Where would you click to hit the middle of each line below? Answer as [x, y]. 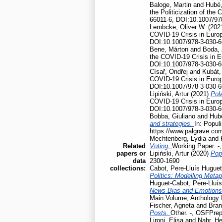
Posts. [160, 213]
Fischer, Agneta [172, 205]
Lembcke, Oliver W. [178, 27]
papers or [131, 153]
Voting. [161, 146]
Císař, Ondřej [169, 71]
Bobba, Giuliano [172, 116]
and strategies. [172, 123]
